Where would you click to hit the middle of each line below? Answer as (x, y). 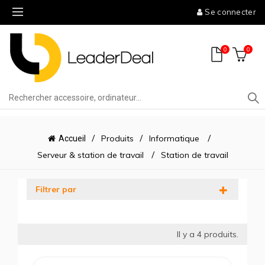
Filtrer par (56, 189)
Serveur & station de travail (90, 155)
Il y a (187, 234)
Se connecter (230, 12)
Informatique (175, 138)
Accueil (72, 138)
